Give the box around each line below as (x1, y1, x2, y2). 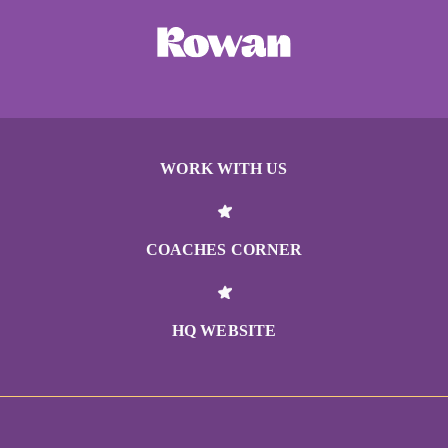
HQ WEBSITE (172, 322, 276, 340)
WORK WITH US (160, 160, 288, 178)
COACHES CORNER (145, 241, 303, 259)
